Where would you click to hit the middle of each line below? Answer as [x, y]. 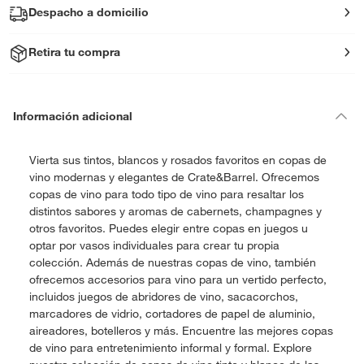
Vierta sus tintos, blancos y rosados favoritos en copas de [178, 160]
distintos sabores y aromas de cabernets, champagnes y [175, 211]
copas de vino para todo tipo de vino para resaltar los [167, 194]
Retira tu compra [75, 52]
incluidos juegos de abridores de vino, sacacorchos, [164, 297]
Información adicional [73, 116]
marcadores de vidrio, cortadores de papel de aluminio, [172, 314]
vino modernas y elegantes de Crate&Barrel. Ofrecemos [174, 177]
